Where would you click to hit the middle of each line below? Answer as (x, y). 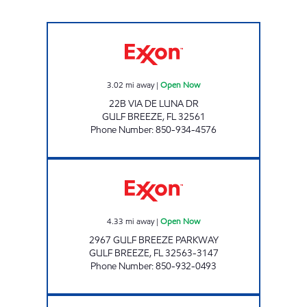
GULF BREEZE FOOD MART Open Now (219, 164)
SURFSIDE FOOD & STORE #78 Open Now (224, 28)
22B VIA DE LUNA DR (153, 103)
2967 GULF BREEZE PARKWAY (153, 240)
